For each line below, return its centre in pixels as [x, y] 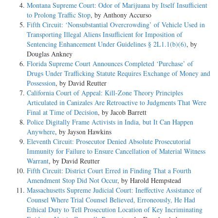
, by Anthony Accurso [121, 15]
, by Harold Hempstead [149, 180]
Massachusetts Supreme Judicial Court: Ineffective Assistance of [114, 190]
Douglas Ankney [50, 54]
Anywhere [41, 131]
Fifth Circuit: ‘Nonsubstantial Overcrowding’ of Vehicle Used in [116, 24]
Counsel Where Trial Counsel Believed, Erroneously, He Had [111, 200]
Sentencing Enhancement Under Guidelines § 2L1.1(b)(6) [107, 44]
